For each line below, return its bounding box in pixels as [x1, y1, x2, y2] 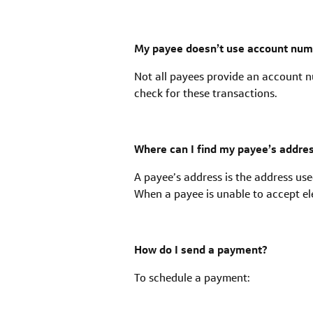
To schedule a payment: [134, 270, 250, 286]
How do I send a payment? [134, 242, 268, 258]
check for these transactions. [134, 86, 277, 101]
